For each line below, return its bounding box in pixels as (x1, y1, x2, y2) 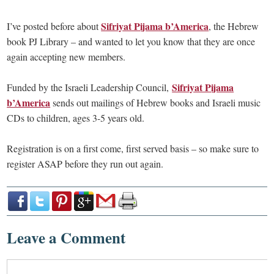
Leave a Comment (7, 226, 126, 249)
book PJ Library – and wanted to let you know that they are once (7, 34, 256, 48)
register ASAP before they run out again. (7, 157, 164, 170)
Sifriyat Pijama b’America (101, 18, 209, 33)
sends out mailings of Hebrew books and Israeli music (50, 95, 261, 109)
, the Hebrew (209, 19, 259, 32)
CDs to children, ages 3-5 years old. (7, 111, 145, 124)
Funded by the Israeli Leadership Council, (7, 80, 172, 94)
